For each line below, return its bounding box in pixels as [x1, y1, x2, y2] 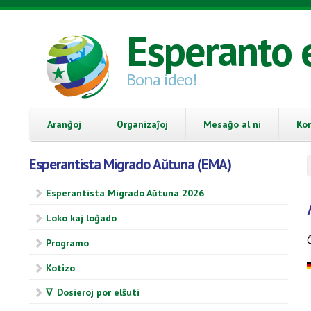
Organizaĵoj [117, 117, 168, 131]
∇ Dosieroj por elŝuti [46, 286, 140, 299]
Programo [46, 236, 89, 249]
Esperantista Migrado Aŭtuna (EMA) [29, 154, 231, 174]
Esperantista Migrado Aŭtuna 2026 [46, 187, 204, 200]
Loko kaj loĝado [46, 212, 117, 225]
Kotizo [46, 261, 75, 274]
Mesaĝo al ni [203, 117, 261, 131]
